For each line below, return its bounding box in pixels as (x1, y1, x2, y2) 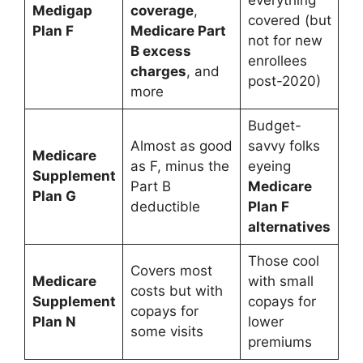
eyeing (247, 157, 291, 174)
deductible (130, 198, 200, 215)
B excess (130, 42, 191, 59)
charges (130, 62, 186, 79)
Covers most (130, 262, 212, 279)
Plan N (32, 313, 76, 330)
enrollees (247, 52, 307, 69)
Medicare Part (130, 22, 226, 39)
